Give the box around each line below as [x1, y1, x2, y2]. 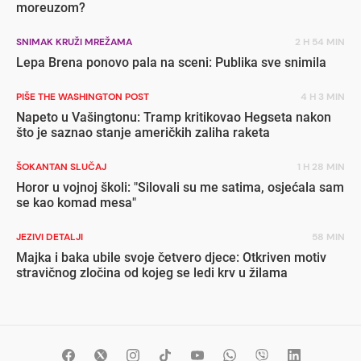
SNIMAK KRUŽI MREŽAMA [16, 35, 132, 48]
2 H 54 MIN [295, 35, 345, 48]
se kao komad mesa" [16, 194, 136, 210]
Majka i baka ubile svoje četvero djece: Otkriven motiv [16, 249, 326, 265]
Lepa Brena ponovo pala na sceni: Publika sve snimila [16, 54, 326, 70]
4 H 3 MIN [301, 89, 345, 103]
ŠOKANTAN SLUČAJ [16, 160, 106, 173]
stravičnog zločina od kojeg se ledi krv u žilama [16, 264, 288, 280]
